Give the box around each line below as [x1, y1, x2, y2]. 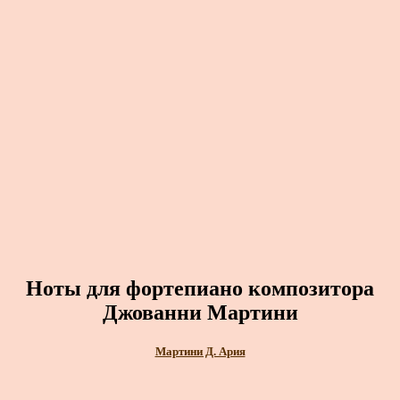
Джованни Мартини [102, 300, 298, 324]
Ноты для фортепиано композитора [26, 276, 374, 300]
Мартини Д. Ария [154, 344, 246, 358]
